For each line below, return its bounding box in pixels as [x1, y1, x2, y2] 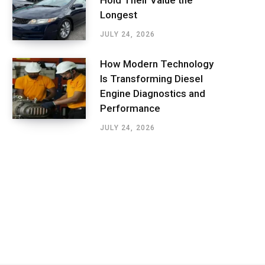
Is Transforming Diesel [100, 72, 203, 85]
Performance [100, 102, 160, 114]
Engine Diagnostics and [100, 87, 205, 99]
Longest [100, 9, 137, 21]
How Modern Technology [100, 57, 214, 70]
